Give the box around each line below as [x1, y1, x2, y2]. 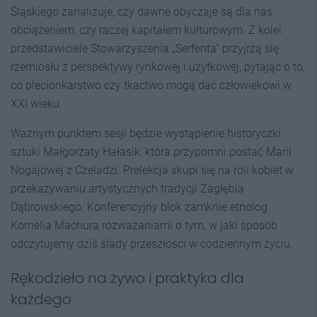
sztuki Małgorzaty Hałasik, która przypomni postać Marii [11, 145, 292, 158]
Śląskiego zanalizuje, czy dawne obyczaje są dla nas [11, 5, 272, 18]
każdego [11, 289, 71, 309]
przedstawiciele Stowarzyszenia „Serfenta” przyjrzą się [11, 42, 279, 55]
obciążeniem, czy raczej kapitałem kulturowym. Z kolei [11, 23, 282, 37]
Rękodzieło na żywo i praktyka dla [11, 268, 244, 288]
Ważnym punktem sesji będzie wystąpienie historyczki [11, 127, 281, 140]
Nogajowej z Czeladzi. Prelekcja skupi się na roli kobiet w [11, 163, 294, 177]
